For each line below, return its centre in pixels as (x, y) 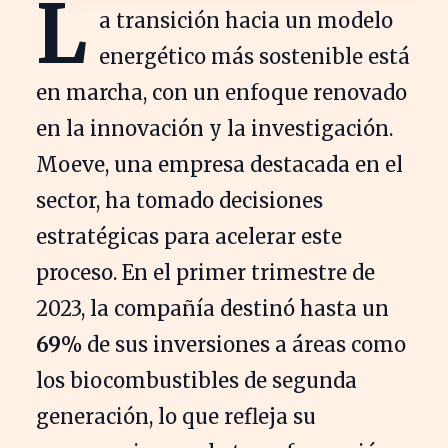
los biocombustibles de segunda (196, 380)
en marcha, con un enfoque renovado (221, 92)
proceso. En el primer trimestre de (205, 272)
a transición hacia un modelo (246, 20)
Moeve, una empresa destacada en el (219, 164)
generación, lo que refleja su (176, 416)
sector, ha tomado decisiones (179, 200)
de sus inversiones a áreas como (244, 344)
